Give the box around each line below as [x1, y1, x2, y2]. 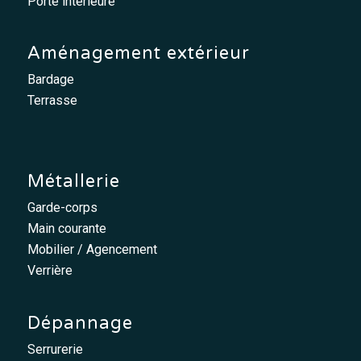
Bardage [27, 72, 74, 88]
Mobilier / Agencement [27, 242, 157, 258]
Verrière [27, 263, 73, 279]
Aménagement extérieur [27, 43, 250, 64]
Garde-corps [27, 200, 98, 216]
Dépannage [27, 312, 133, 334]
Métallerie [27, 171, 120, 193]
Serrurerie [27, 341, 83, 357]
